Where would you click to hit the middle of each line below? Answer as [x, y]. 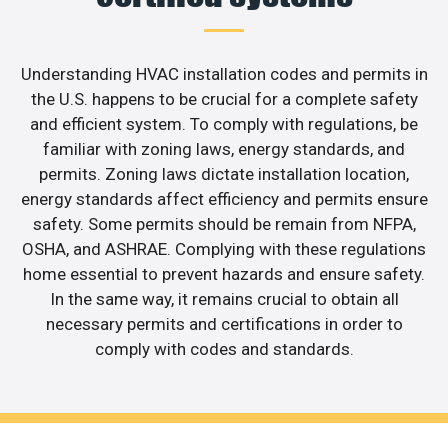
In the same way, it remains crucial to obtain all [224, 299]
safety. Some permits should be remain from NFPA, [224, 224]
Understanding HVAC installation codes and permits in [224, 74]
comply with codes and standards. [224, 349]
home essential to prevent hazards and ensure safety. [224, 274]
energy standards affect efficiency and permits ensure [224, 199]
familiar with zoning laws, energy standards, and [224, 149]
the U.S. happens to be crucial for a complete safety [224, 99]
